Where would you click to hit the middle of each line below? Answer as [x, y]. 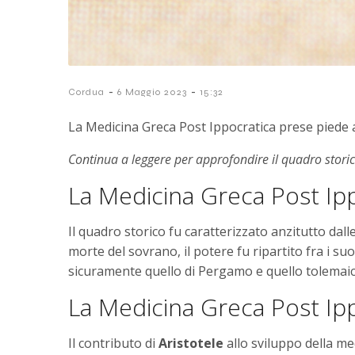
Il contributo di [113, 344]
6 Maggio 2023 [152, 92]
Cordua [86, 92]
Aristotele [191, 344]
